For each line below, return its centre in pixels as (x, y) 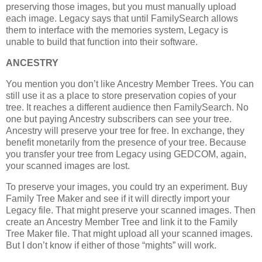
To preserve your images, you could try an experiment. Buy (127, 187)
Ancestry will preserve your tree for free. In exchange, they (125, 131)
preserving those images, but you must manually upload (121, 7)
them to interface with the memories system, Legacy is (117, 30)
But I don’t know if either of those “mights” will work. (111, 245)
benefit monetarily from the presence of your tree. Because (126, 143)
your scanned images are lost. (68, 166)
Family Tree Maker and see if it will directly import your (118, 198)
